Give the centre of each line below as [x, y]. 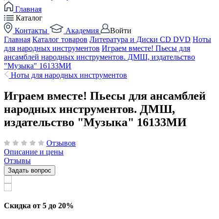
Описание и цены [34, 152]
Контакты [31, 31]
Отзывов [61, 143]
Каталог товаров [60, 39]
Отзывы [17, 160]
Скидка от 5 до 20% [39, 206]
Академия [82, 31]
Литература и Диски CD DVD [140, 39]
